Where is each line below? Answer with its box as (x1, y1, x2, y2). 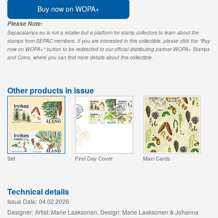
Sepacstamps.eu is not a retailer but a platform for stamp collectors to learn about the (7, 29, 199, 36)
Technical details (7, 185, 69, 197)
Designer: (7, 207, 33, 216)
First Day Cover (75, 154, 113, 162)
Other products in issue (7, 84, 94, 96)
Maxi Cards (143, 154, 170, 162)
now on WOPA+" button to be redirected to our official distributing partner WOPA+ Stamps (7, 45, 210, 53)
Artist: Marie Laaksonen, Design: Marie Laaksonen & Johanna (35, 207, 199, 216)
